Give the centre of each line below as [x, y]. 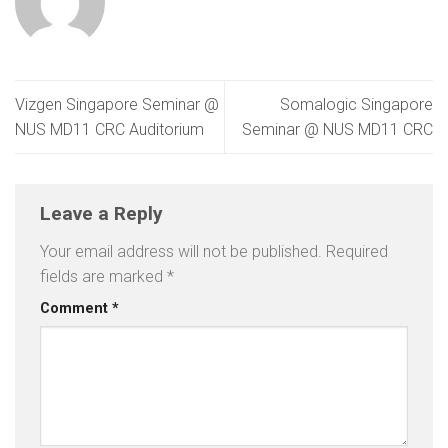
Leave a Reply [104, 214]
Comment [76, 308]
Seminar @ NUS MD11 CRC [337, 129]
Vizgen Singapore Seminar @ [117, 104]
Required [357, 251]
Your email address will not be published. [181, 251]
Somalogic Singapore [356, 104]
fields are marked [103, 276]
